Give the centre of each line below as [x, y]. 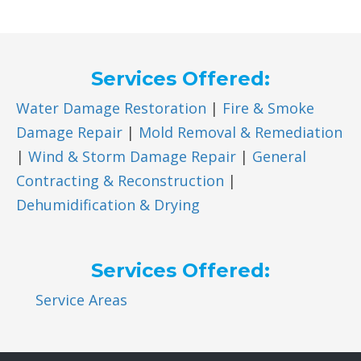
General [279, 156]
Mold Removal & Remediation [241, 132]
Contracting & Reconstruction [120, 180]
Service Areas [81, 299]
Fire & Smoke [268, 108]
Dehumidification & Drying [108, 204]
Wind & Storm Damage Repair [132, 156]
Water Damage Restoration [111, 108]
